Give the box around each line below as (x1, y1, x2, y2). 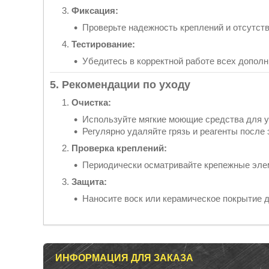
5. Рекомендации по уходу (50, 78, 190, 91)
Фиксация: (71, 5, 118, 16)
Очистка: (71, 97, 111, 107)
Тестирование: (71, 38, 135, 49)
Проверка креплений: (71, 142, 167, 153)
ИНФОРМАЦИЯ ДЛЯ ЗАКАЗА (55, 252, 193, 263)
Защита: (71, 176, 107, 187)
